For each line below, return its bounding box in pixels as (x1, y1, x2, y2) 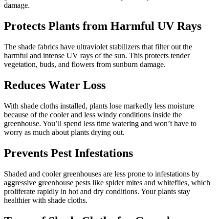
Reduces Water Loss (4, 79, 106, 92)
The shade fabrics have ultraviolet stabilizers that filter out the (4, 43, 192, 51)
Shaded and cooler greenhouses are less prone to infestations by (4, 169, 199, 178)
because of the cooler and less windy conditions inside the (4, 110, 182, 119)
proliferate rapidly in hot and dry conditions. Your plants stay (4, 187, 190, 196)
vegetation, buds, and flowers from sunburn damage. (4, 60, 166, 69)
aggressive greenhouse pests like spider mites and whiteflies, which (4, 178, 210, 187)
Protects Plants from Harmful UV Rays (4, 20, 201, 33)
